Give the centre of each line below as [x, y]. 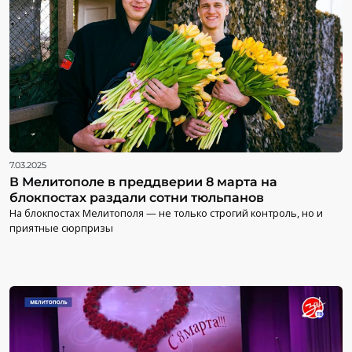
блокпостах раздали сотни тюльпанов [137, 197]
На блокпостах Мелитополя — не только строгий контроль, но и [166, 213]
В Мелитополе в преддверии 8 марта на [143, 181]
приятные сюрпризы [61, 227]
